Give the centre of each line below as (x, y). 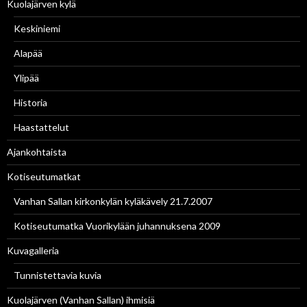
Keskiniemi (37, 29)
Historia (30, 103)
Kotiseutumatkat (44, 177)
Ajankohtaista (37, 152)
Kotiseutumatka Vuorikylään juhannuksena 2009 (117, 226)
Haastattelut (41, 127)
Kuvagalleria (33, 251)
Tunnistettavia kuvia (58, 275)
